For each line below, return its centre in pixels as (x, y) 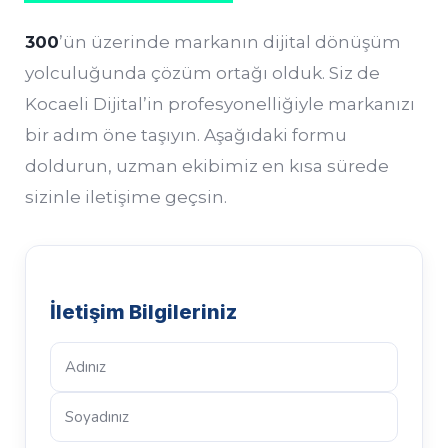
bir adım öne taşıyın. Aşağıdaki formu (186, 134)
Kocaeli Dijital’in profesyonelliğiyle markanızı (220, 103)
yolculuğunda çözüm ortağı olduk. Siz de (202, 72)
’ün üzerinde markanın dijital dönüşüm (230, 41)
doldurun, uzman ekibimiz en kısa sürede (207, 165)
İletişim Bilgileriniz (143, 311)
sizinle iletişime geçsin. (126, 196)
